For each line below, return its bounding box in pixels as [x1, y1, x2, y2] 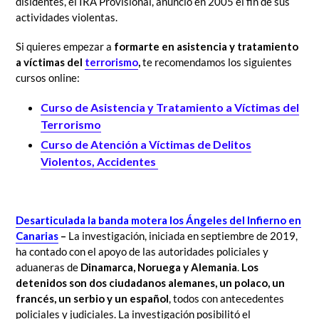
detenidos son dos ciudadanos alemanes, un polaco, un [16, 276, 285, 290]
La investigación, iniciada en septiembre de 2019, [68, 229, 298, 243]
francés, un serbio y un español [16, 292, 169, 305]
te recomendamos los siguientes [140, 55, 292, 68]
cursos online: [16, 70, 80, 84]
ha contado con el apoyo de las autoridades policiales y [16, 245, 268, 258]
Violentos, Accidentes [41, 155, 158, 169]
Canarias [16, 229, 58, 243]
